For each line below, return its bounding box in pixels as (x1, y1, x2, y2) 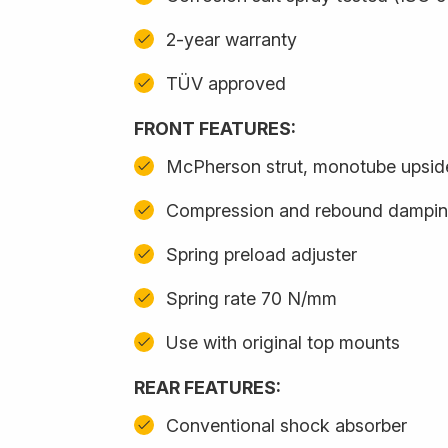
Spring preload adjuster (166, 243, 357, 265)
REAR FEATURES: (134, 377, 281, 398)
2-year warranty (166, 28, 297, 50)
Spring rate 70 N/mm (166, 287, 337, 309)
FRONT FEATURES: (134, 118, 296, 139)
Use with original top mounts (166, 331, 400, 353)
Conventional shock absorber (166, 414, 407, 436)
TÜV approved (166, 72, 286, 94)
